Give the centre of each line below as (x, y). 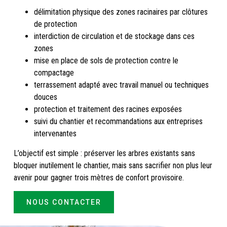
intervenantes (55, 133)
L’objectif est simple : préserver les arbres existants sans (104, 153)
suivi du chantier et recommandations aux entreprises (118, 121)
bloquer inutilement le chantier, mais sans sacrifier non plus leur (113, 165)
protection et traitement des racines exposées (108, 109)
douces (45, 97)
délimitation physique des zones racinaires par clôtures (121, 12)
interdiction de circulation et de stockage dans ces (114, 36)
